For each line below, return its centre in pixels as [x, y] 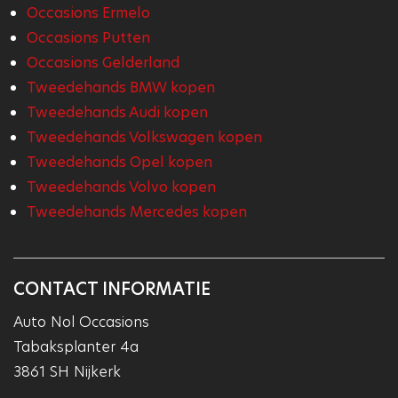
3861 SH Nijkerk [67, 371]
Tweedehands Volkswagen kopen [144, 137]
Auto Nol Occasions [81, 322]
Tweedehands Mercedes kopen [137, 211]
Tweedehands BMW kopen [121, 87]
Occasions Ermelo [88, 12]
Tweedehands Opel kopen [119, 162]
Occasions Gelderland [103, 62]
